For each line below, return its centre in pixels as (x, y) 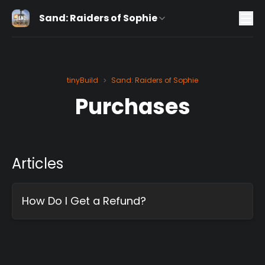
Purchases (132, 107)
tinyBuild (83, 80)
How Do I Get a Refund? (84, 201)
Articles (38, 164)
